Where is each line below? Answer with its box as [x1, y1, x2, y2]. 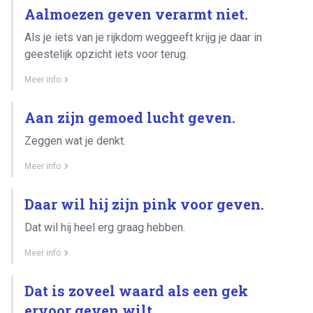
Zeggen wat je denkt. [24, 133, 126, 147]
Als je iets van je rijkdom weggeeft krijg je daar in [24, 30, 262, 44]
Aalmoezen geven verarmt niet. [24, 4, 248, 23]
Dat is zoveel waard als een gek [24, 281, 248, 300]
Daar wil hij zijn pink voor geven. [24, 194, 264, 213]
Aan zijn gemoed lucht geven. [24, 108, 235, 126]
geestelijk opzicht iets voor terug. [24, 47, 188, 61]
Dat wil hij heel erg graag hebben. [24, 220, 185, 234]
